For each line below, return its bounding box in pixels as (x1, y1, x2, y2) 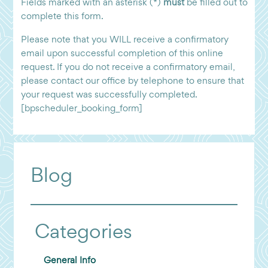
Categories (35, 223, 133, 242)
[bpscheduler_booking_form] (20, 104, 142, 113)
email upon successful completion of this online (20, 49, 223, 58)
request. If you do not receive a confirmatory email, (20, 63, 234, 72)
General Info (44, 256, 96, 265)
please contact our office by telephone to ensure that (20, 77, 244, 86)
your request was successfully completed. (20, 90, 197, 99)
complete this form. (20, 12, 103, 21)
